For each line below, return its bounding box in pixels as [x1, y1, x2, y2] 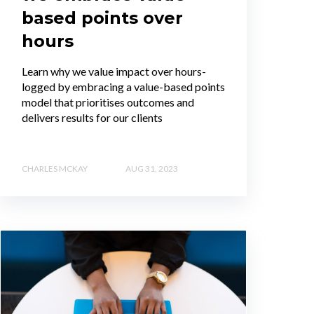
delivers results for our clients [22, 110, 163, 124]
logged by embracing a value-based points [22, 79, 225, 93]
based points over [22, 7, 183, 28]
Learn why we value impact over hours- [22, 64, 206, 78]
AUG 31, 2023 [125, 163, 178, 174]
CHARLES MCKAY [22, 163, 88, 174]
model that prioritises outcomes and [22, 95, 194, 109]
